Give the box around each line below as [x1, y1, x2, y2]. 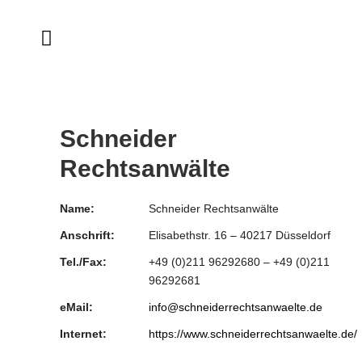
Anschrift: [60, 229, 115, 242]
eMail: [60, 301, 93, 314]
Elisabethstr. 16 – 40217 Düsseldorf [149, 229, 330, 242]
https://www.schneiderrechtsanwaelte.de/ [149, 327, 357, 340]
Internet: [60, 327, 107, 340]
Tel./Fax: [60, 255, 107, 268]
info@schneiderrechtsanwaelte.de [149, 301, 322, 314]
